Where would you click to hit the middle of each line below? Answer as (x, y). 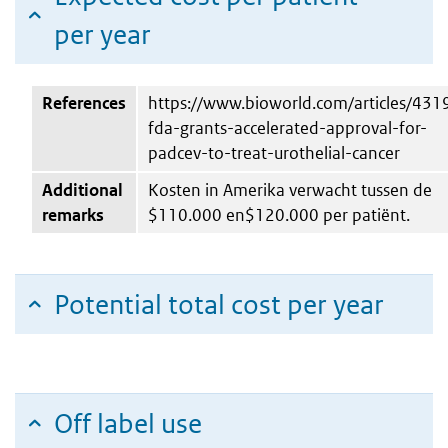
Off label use (128, 423)
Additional (82, 189)
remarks (73, 214)
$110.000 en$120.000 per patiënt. (279, 214)
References (84, 102)
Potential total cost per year (219, 304)
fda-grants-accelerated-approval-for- (287, 127)
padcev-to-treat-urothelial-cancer (274, 152)
